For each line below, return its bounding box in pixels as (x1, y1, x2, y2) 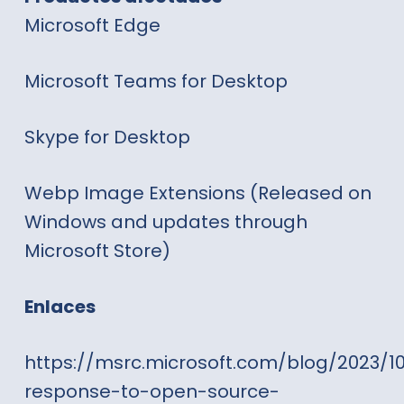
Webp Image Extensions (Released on (23, 179, 372, 206)
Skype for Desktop (23, 124, 190, 150)
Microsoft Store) (23, 237, 170, 263)
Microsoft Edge (23, 12, 161, 38)
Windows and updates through (23, 208, 308, 234)
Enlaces (23, 293, 96, 319)
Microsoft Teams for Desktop (23, 68, 288, 94)
